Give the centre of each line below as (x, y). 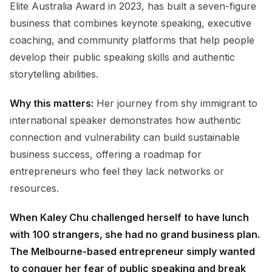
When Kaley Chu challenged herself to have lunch (129, 217)
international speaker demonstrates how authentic (125, 120)
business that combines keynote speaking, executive (131, 23)
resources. (34, 188)
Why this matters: (52, 103)
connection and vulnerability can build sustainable (125, 137)
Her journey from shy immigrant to (175, 103)
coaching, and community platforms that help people (132, 40)
